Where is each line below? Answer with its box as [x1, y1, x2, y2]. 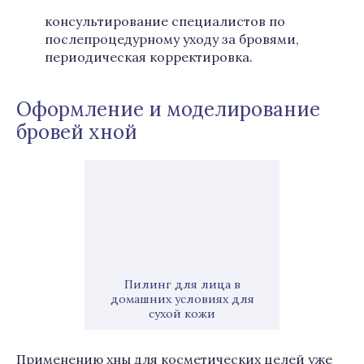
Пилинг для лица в [123, 277, 240, 292]
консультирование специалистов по [45, 13, 285, 29]
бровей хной [16, 119, 137, 145]
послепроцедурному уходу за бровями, [45, 31, 299, 47]
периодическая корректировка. [45, 49, 253, 65]
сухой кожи [149, 306, 215, 321]
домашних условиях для [110, 292, 254, 306]
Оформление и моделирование [16, 97, 320, 122]
